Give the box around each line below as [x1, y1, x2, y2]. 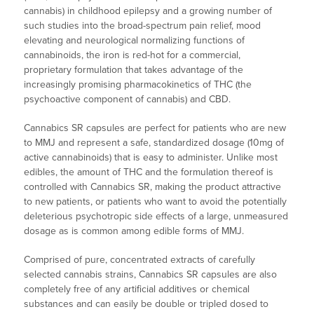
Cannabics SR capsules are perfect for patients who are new [24, 122, 287, 135]
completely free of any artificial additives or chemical [24, 283, 250, 296]
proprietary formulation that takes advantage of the [24, 64, 244, 76]
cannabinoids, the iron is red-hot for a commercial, [24, 49, 241, 62]
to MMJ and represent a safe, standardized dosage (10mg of [24, 137, 285, 149]
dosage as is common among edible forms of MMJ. [24, 225, 245, 238]
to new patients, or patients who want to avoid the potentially [24, 196, 287, 208]
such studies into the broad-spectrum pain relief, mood [24, 20, 261, 32]
